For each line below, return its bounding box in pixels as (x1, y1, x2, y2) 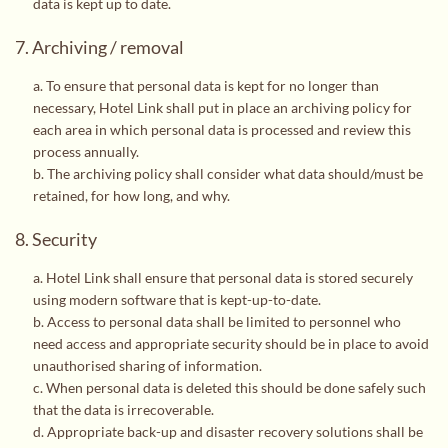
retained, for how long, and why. (32, 187, 230, 205)
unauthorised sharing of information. (32, 357, 262, 375)
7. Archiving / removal (15, 36, 184, 59)
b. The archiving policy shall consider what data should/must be (32, 165, 423, 183)
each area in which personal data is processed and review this (32, 121, 411, 139)
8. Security (15, 228, 97, 251)
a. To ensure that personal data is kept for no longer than (32, 77, 379, 95)
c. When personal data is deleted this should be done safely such (32, 379, 426, 397)
